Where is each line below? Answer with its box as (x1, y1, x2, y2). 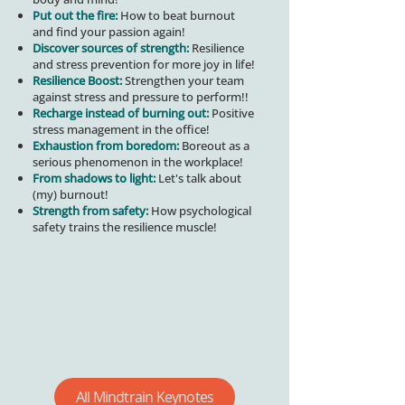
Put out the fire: (33, 7, 118, 24)
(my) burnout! (33, 186, 108, 202)
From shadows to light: (33, 170, 155, 186)
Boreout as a (182, 137, 250, 154)
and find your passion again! (33, 24, 185, 40)
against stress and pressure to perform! (33, 89, 245, 105)
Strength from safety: (33, 202, 148, 219)
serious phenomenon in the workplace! (33, 154, 243, 170)
